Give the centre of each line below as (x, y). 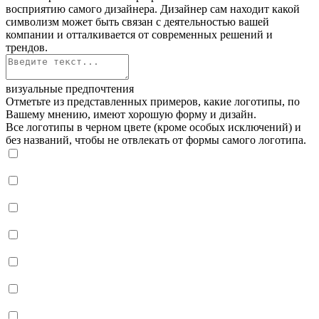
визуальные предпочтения (70, 88)
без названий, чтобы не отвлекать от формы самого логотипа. (156, 140)
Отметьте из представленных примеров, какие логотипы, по (153, 101)
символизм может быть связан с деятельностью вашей (137, 21)
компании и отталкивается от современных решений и (139, 34)
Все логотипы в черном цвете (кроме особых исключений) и (153, 127)
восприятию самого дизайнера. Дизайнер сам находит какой (153, 9)
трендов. (27, 47)
